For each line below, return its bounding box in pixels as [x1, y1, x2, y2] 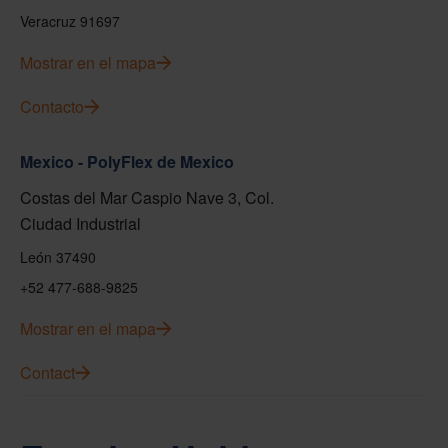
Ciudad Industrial [20, 212, 141, 235]
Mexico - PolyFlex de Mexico [20, 150, 234, 173]
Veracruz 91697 [20, 11, 120, 31]
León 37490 [20, 247, 96, 267]
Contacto [20, 95, 84, 118]
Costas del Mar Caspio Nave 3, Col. [20, 186, 274, 209]
